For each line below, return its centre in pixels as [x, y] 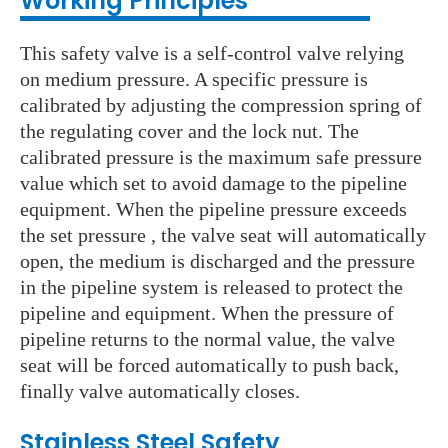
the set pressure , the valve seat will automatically [223, 235]
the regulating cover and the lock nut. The [189, 131]
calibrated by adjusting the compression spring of [221, 105]
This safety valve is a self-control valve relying [212, 53]
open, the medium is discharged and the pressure [217, 261]
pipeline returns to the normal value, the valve [207, 339]
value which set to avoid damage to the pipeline [213, 183]
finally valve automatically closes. [160, 391]
